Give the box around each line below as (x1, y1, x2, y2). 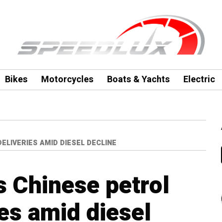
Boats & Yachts (107, 73, 170, 86)
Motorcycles (41, 73, 94, 86)
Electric (183, 73, 215, 86)
